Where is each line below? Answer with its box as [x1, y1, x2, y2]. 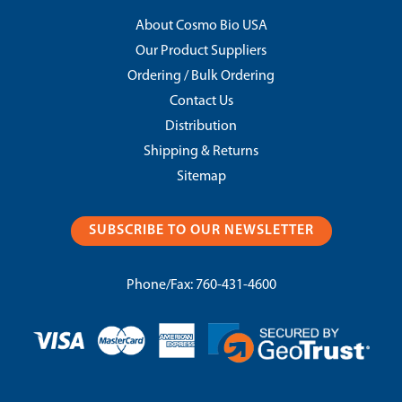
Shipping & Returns [144, 144, 258, 159]
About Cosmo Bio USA [135, 19, 267, 33]
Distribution [165, 119, 237, 134]
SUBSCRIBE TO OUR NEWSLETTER [88, 223, 314, 238]
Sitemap [176, 170, 226, 184]
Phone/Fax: [126, 278, 196, 293]
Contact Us [169, 94, 233, 109]
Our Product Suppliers [135, 44, 267, 58]
